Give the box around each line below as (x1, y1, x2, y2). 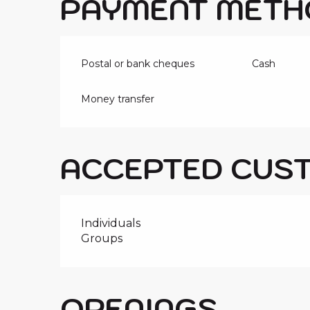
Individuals (81, 216, 141, 230)
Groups (81, 231, 123, 245)
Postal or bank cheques (81, 57, 195, 70)
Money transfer (81, 92, 155, 105)
